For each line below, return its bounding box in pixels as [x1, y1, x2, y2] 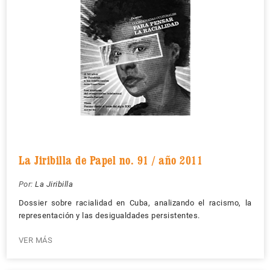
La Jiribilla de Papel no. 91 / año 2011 [18, 152, 202, 168]
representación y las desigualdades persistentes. [18, 210, 200, 220]
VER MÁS [18, 235, 52, 245]
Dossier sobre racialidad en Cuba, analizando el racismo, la [18, 198, 252, 207]
